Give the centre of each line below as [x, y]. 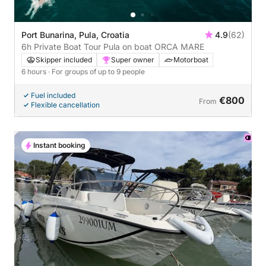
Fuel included [53, 95]
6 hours [35, 71]
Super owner [133, 59]
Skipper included [64, 59]
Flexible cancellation [65, 104]
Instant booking [59, 145]
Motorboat [191, 59]
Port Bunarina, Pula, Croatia [75, 34]
